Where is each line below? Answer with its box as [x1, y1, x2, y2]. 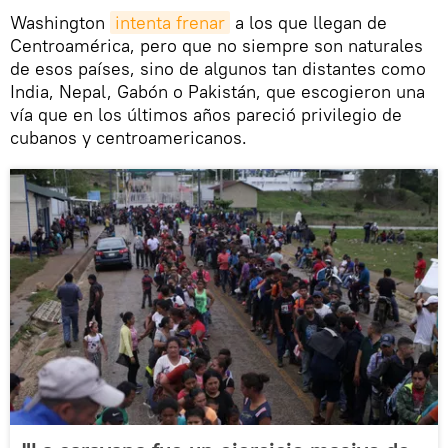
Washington [10, 11, 110, 35]
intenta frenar [115, 11, 225, 35]
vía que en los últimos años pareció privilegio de [10, 103, 402, 127]
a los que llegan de [230, 11, 387, 35]
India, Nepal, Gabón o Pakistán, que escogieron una [10, 80, 425, 104]
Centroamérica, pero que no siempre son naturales [10, 34, 423, 58]
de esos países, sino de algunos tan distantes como [10, 57, 426, 81]
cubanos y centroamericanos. [10, 126, 247, 150]
